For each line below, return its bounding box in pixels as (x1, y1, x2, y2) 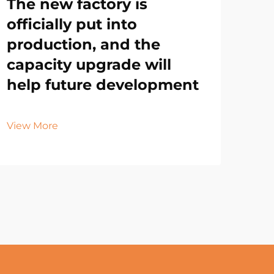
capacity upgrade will (7, 55, 171, 73)
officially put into (7, 15, 137, 33)
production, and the (7, 35, 160, 53)
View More (7, 119, 58, 131)
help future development (7, 75, 199, 94)
